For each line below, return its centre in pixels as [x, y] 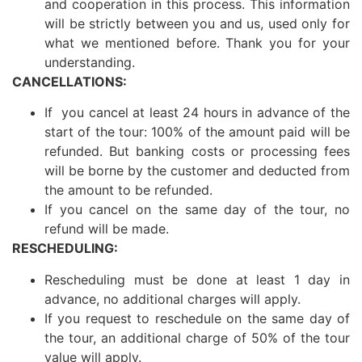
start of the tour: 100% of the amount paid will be [197, 132]
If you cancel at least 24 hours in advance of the [197, 113]
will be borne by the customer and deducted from [197, 171]
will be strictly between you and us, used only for [197, 23]
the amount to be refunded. [128, 190]
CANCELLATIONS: [69, 81]
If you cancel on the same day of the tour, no [197, 210]
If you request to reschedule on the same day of [197, 318]
